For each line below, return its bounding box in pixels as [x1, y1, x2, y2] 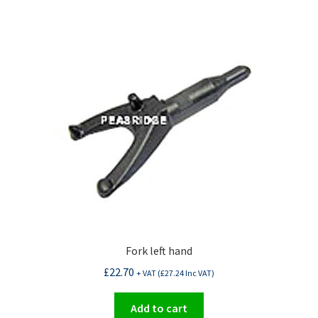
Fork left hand [126, 243, 192, 258]
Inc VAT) [184, 268, 214, 279]
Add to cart [131, 301, 187, 316]
